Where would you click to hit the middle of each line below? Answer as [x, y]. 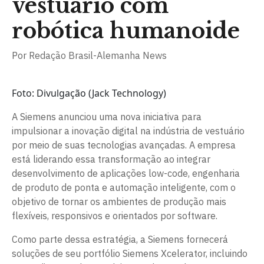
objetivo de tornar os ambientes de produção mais [119, 202]
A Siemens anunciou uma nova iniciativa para [107, 117]
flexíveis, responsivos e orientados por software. [115, 216]
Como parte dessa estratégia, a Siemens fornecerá [120, 239]
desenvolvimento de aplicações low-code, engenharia [126, 173]
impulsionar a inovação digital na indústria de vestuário [128, 131]
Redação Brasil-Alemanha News [98, 55]
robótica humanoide [126, 31]
